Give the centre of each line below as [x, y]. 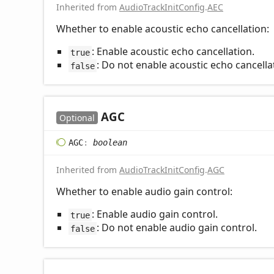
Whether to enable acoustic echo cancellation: [163, 29]
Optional [77, 118]
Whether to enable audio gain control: [144, 192]
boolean [110, 142]
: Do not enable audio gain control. [176, 228]
